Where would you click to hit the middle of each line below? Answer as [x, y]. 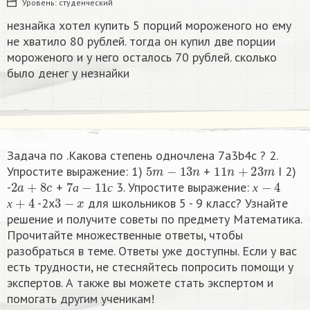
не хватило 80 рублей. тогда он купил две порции [141, 41]
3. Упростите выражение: [183, 187]
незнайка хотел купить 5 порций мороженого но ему [149, 25]
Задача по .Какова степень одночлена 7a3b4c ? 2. [142, 155]
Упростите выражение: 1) [76, 171]
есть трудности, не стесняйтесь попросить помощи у [150, 266]
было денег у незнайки [68, 73]
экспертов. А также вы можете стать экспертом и [140, 282]
